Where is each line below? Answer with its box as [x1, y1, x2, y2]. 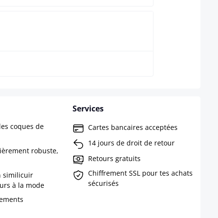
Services [72, 103, 104, 114]
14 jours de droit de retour [88, 138, 175, 147]
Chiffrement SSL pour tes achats [88, 168, 193, 178]
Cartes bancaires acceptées [88, 122, 178, 132]
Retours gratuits [88, 153, 141, 163]
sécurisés [88, 179, 119, 188]
